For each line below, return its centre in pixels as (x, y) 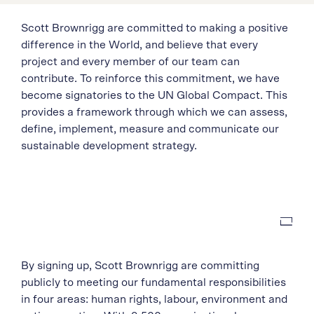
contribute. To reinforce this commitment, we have (150, 78)
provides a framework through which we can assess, (154, 112)
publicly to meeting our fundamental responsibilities (153, 282)
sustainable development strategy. (109, 146)
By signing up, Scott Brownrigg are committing (140, 266)
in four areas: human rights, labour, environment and (154, 299)
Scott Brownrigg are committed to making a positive (155, 28)
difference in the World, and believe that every (139, 45)
